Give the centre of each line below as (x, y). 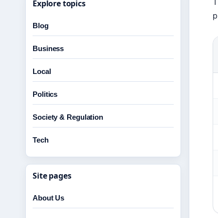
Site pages (52, 176)
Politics (45, 94)
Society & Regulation (68, 117)
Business (48, 48)
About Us (49, 198)
